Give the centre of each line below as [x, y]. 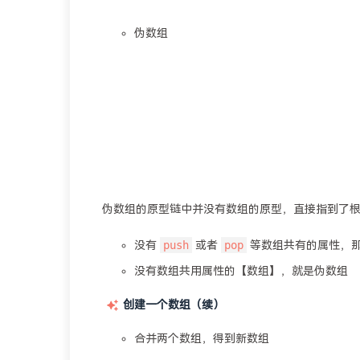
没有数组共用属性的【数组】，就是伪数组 [241, 271]
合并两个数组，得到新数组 [202, 339]
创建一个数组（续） [174, 305]
